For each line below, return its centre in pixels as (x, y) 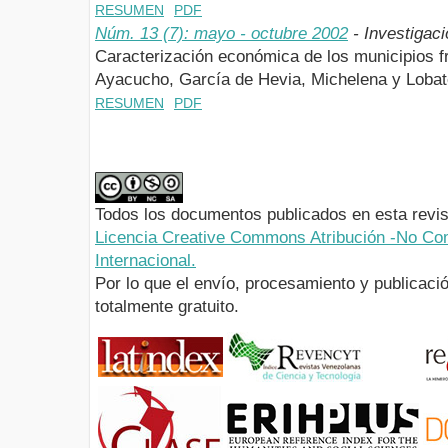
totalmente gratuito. (167, 307)
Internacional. (145, 261)
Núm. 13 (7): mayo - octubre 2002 (221, 33)
